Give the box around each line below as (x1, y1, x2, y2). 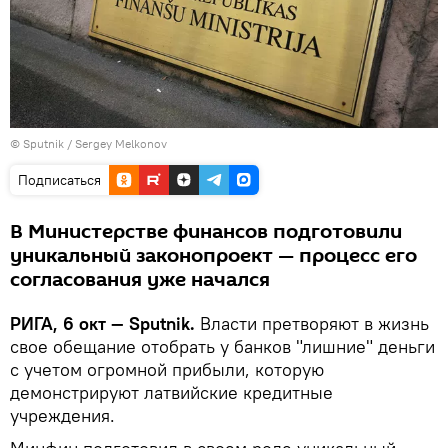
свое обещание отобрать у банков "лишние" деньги (10, 334, 435, 358)
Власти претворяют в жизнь (195, 311, 429, 335)
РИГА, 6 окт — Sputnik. (10, 311, 195, 335)
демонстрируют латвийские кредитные (10, 380, 333, 404)
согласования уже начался (10, 265, 270, 294)
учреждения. (10, 403, 115, 427)
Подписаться (18, 170, 101, 189)
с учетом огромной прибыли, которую (10, 357, 324, 381)
